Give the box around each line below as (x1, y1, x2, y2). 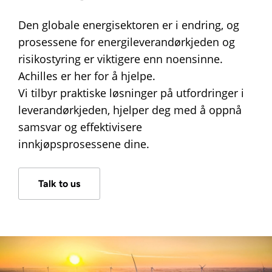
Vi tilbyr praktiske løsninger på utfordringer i (18, 86, 244, 100)
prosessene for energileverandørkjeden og (18, 35, 235, 49)
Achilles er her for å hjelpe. (18, 69, 155, 83)
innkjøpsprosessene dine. (18, 137, 149, 151)
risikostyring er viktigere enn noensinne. (18, 52, 223, 66)
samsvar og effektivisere (18, 120, 142, 134)
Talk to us (38, 178, 80, 189)
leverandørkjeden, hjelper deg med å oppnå (18, 103, 242, 117)
